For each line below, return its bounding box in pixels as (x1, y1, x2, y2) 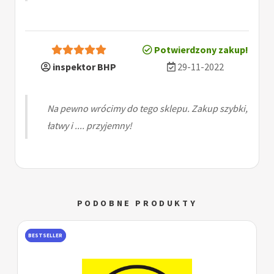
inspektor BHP (51, 61, 116, 73)
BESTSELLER (28, 232, 63, 240)
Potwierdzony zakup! (152, 43, 248, 56)
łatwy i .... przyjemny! (47, 119, 132, 132)
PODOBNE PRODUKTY (76, 198, 198, 209)
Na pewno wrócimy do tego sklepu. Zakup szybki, (47, 102, 248, 115)
